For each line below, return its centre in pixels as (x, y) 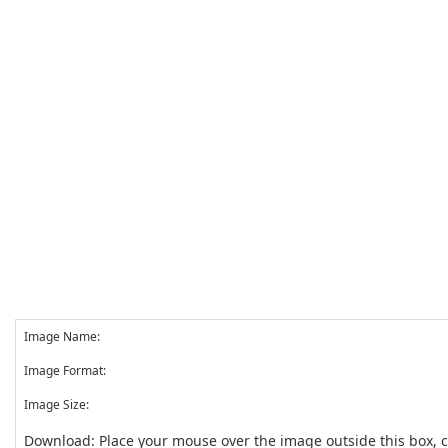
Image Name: (62, 336)
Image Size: (56, 404)
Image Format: (65, 370)
